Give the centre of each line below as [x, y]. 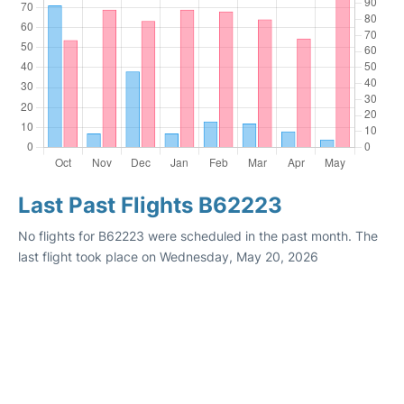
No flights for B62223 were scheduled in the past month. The [198, 236]
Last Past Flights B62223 [150, 205]
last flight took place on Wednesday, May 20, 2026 [168, 257]
